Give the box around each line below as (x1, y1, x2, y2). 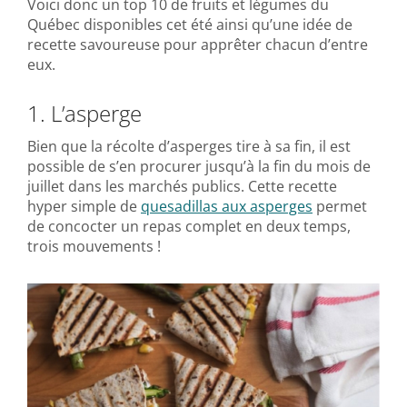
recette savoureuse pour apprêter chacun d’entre (27, 35, 368, 55)
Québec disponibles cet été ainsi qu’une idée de (27, 15, 352, 35)
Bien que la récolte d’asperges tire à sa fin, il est (27, 136, 351, 157)
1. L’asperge (27, 98, 142, 129)
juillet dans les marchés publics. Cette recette (27, 176, 337, 197)
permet (313, 196, 367, 217)
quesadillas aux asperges (141, 196, 313, 217)
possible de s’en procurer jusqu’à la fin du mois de (27, 156, 371, 177)
